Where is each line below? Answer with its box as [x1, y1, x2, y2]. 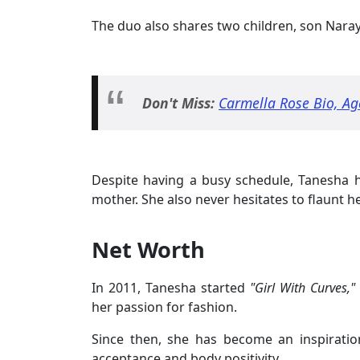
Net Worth [92, 235, 205, 265]
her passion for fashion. [92, 298, 237, 317]
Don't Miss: [142, 93, 219, 113]
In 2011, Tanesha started [92, 279, 250, 297]
